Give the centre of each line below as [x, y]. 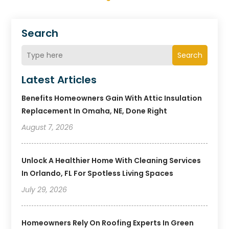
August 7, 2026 [48, 128]
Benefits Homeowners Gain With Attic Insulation [112, 98]
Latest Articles [59, 80]
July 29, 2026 [44, 190]
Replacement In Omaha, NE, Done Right [95, 111]
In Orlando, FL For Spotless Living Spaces [98, 174]
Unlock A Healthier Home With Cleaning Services [111, 161]
